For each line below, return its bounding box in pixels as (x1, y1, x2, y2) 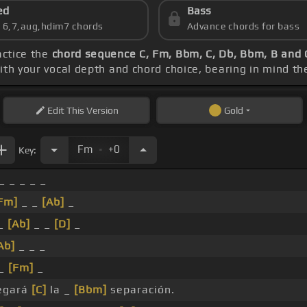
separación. (107, 283, 175, 297)
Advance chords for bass (186, 21, 300, 32)
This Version (64, 105, 119, 116)
